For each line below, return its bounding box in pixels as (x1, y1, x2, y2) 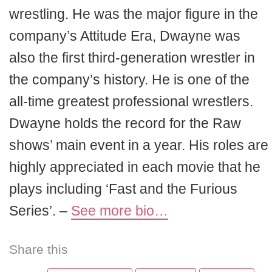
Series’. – (9, 203, 71, 219)
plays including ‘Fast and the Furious (9, 181, 237, 197)
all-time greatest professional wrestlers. (9, 93, 253, 110)
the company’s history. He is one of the (9, 72, 250, 88)
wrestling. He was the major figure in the (9, 6, 258, 22)
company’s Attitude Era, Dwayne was (9, 28, 240, 44)
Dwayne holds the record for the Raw (9, 115, 241, 132)
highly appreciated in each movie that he (9, 159, 260, 175)
